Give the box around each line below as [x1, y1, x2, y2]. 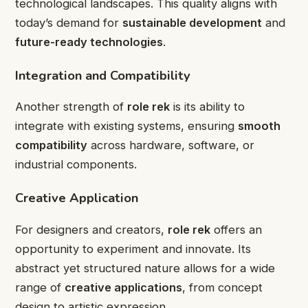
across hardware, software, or [87, 138, 254, 153]
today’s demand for [15, 15, 122, 30]
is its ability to [170, 100, 245, 114]
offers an [210, 222, 262, 236]
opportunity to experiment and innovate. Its [15, 241, 251, 256]
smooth [238, 119, 280, 133]
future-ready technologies [15, 34, 163, 49]
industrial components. [15, 157, 137, 172]
